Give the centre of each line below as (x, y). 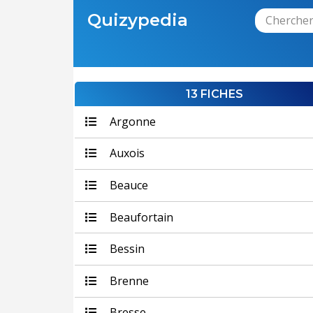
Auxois (125, 153)
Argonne (131, 121)
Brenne (128, 281)
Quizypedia (137, 20)
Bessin (125, 249)
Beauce (127, 185)
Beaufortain (140, 217)
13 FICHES (214, 94)
